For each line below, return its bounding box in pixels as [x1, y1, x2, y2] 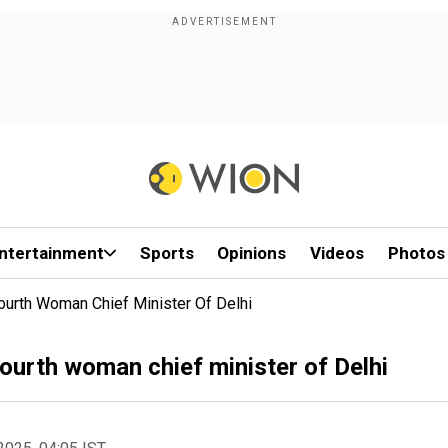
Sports [139, 243, 194, 263]
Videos [310, 243, 365, 263]
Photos [387, 243, 445, 263]
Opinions [217, 243, 287, 263]
